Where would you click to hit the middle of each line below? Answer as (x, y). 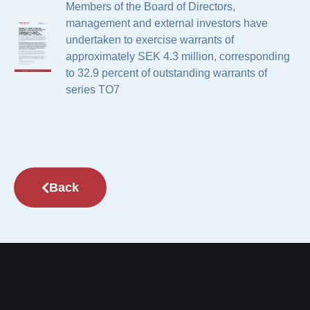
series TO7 (93, 90)
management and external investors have (167, 23)
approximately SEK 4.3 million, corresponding (178, 56)
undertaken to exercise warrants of (150, 40)
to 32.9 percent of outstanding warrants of (166, 73)
